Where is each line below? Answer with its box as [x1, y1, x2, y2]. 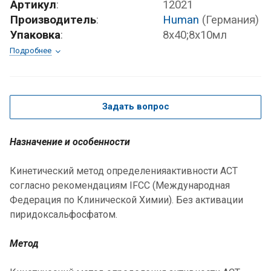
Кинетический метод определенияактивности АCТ [10, 165, 238, 177]
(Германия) [202, 13, 259, 27]
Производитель [10, 13, 96, 27]
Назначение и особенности [10, 136, 130, 148]
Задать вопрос [102, 101, 169, 113]
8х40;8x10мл [163, 28, 227, 42]
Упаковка [10, 28, 60, 42]
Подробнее [10, 46, 51, 56]
